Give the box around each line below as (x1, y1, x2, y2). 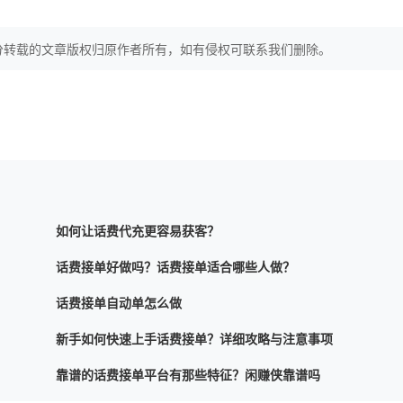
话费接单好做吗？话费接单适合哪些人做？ (56, 261, 295, 274)
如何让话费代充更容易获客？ (56, 225, 219, 238)
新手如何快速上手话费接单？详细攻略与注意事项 (56, 333, 333, 346)
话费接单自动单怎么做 (56, 297, 182, 310)
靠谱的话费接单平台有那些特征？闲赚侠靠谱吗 (56, 369, 320, 382)
